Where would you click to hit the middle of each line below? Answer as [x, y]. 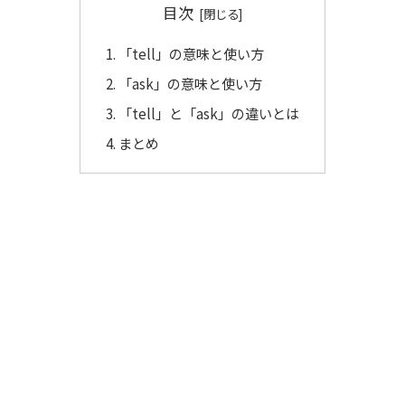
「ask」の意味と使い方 [191, 84]
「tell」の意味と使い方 [192, 54]
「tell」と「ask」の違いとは [209, 113]
